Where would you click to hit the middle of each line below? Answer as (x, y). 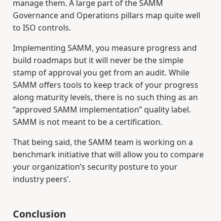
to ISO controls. (42, 27)
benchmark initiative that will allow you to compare (108, 154)
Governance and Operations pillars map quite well (106, 15)
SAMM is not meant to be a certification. (87, 122)
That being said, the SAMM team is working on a (103, 142)
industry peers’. (41, 179)
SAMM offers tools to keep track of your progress (105, 85)
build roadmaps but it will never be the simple (98, 60)
